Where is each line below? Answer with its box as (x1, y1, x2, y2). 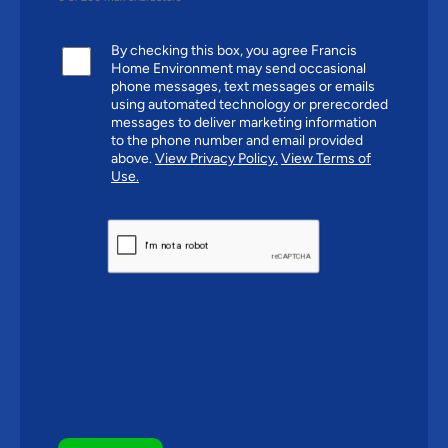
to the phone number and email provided (111, 131, 363, 149)
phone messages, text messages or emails (111, 77, 375, 95)
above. (111, 149, 155, 167)
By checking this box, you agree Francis (111, 41, 357, 59)
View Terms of (281, 149, 371, 167)
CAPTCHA (107, 218, 154, 231)
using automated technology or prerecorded (111, 95, 388, 113)
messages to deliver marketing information (111, 113, 377, 131)
